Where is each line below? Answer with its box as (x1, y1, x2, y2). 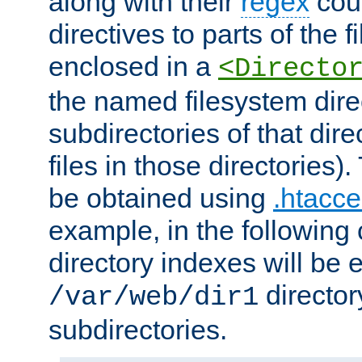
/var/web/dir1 (48, 282, 259, 314)
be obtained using (48, 183, 273, 214)
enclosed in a (48, 51, 218, 82)
